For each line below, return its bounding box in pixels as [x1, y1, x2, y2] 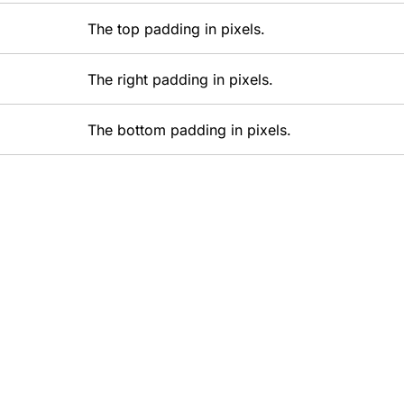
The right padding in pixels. [87, 70, 274, 88]
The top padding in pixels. [87, 20, 266, 38]
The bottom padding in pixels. [87, 121, 292, 139]
